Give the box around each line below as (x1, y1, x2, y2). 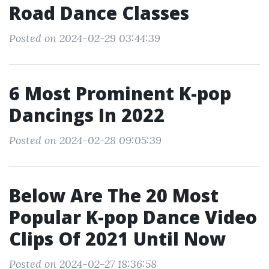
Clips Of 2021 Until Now (9, 226, 226, 251)
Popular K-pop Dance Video (9, 205, 257, 229)
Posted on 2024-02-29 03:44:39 (9, 31, 160, 45)
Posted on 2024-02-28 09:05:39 (9, 133, 162, 147)
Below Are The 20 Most (9, 183, 219, 208)
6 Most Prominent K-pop (9, 81, 231, 106)
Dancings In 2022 (9, 103, 165, 127)
